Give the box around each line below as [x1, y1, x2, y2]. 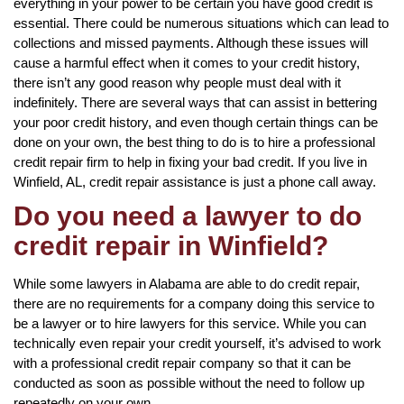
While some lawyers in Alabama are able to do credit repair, [14, 275, 360, 291]
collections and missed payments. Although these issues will [14, 34, 368, 50]
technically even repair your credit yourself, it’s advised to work [14, 335, 381, 351]
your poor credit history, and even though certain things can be [14, 114, 378, 130]
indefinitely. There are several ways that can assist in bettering [14, 94, 377, 110]
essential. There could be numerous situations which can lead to [14, 14, 389, 31]
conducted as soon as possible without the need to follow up [14, 374, 364, 390]
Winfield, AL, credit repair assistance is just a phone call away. [14, 173, 376, 189]
